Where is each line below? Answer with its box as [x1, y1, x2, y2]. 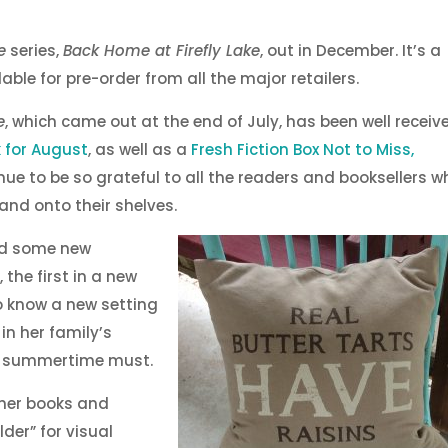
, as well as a [88, 139, 192, 161]
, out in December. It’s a [260, 40, 442, 62]
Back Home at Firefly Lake [63, 40, 261, 62]
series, [6, 40, 64, 62]
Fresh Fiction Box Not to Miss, [191, 139, 415, 161]
